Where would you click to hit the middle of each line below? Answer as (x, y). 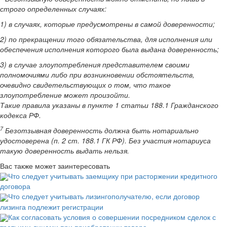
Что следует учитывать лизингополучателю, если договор (104, 196)
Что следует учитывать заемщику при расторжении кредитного (113, 176)
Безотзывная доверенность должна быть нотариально (101, 130)
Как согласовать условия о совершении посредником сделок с (112, 217)
